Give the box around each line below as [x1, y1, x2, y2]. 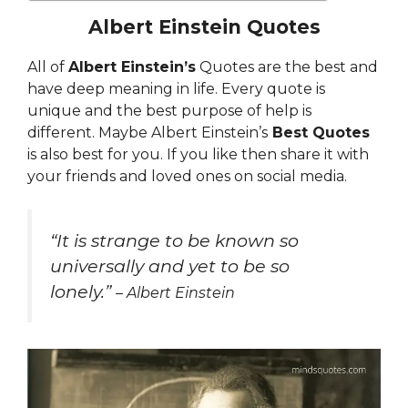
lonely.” [50, 280, 116, 303]
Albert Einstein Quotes [87, 15, 321, 39]
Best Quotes [268, 124, 370, 142]
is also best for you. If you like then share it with [27, 146, 369, 164]
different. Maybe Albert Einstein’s [27, 124, 268, 142]
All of [27, 58, 68, 76]
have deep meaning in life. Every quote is [27, 80, 325, 98]
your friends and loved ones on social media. [27, 168, 347, 186]
